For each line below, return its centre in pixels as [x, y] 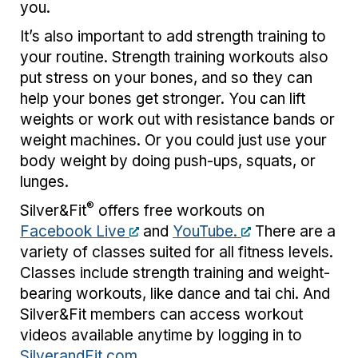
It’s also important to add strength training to [173, 36]
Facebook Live [75, 231]
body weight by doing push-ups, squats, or [168, 161]
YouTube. [207, 231]
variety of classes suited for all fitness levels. [177, 252]
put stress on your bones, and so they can [166, 78]
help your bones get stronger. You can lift [163, 98]
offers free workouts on [179, 210]
